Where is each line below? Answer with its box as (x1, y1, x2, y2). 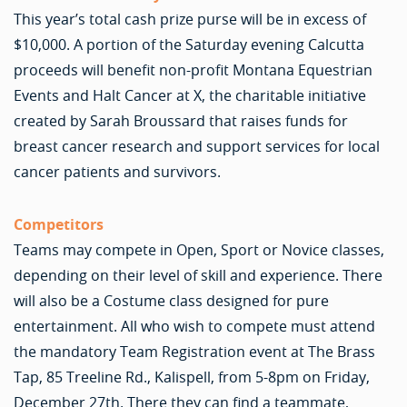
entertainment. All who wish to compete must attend (14, 315, 375, 336)
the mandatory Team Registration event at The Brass (14, 341, 375, 362)
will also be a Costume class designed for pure (14, 290, 329, 311)
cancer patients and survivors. (14, 161, 221, 182)
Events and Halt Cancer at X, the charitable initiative (14, 84, 366, 105)
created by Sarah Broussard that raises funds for (14, 110, 348, 131)
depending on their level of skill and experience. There (14, 264, 382, 285)
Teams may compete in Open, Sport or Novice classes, (14, 239, 384, 260)
